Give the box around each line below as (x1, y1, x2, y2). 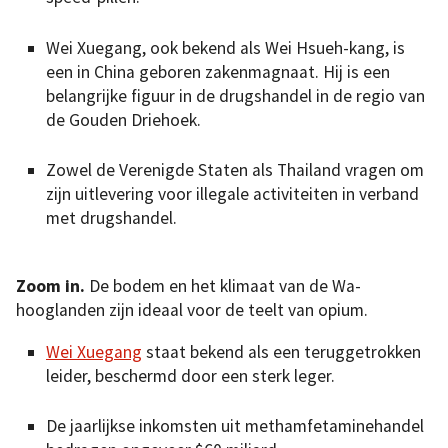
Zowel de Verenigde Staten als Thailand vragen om (46, 159, 424, 181)
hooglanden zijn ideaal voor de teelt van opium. (16, 298, 368, 321)
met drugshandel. (46, 207, 177, 229)
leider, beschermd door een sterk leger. (46, 364, 335, 387)
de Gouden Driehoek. (46, 108, 201, 131)
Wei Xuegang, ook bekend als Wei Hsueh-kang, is (46, 36, 405, 59)
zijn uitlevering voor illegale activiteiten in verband (46, 183, 419, 205)
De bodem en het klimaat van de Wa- (85, 274, 361, 297)
